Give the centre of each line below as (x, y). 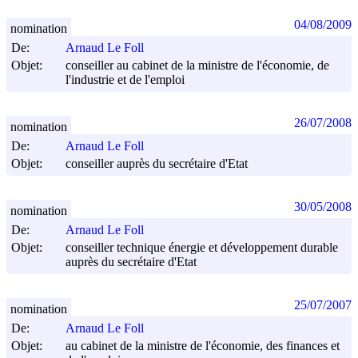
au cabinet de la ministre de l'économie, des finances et (203, 345)
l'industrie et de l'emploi (125, 80)
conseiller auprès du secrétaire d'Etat (157, 164)
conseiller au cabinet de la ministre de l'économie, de (197, 65)
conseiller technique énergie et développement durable (202, 247)
